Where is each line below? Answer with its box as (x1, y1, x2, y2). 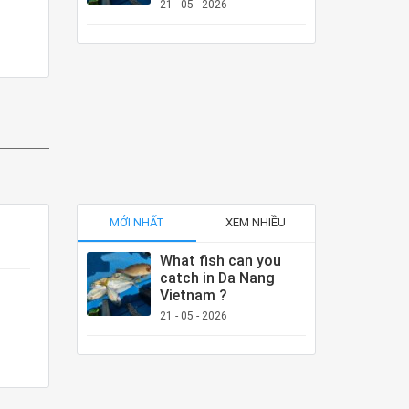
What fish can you (159, 251, 281, 269)
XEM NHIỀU (225, 215, 286, 229)
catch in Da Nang (159, 268, 275, 287)
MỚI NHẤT (109, 215, 164, 229)
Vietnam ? (159, 286, 227, 304)
